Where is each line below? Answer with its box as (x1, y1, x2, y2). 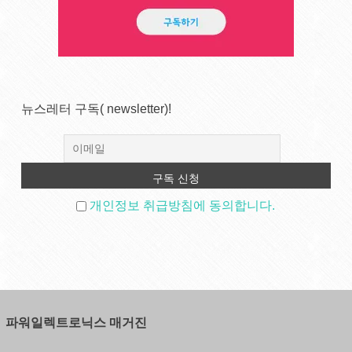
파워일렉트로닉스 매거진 (5, 316, 147, 330)
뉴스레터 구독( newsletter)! (20, 102, 171, 116)
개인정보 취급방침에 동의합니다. (90, 199, 276, 213)
